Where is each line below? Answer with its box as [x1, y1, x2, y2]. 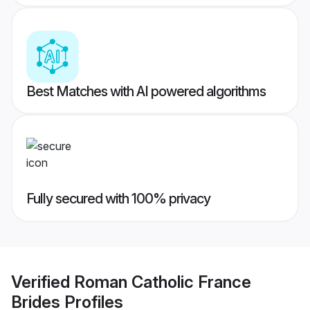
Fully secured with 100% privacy [26, 190, 210, 208]
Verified [11, 271, 74, 292]
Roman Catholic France [74, 271, 251, 292]
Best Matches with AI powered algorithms [26, 83, 266, 100]
